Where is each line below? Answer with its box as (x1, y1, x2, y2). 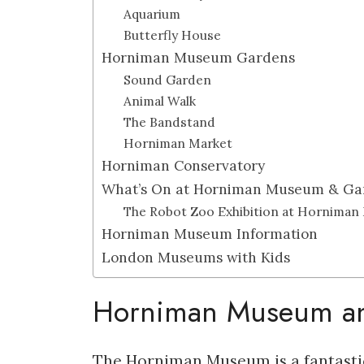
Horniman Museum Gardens (102, 48, 295, 67)
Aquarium (123, 5, 181, 22)
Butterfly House (123, 26, 222, 43)
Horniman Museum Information (102, 224, 318, 243)
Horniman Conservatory (102, 156, 265, 175)
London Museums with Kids (102, 248, 290, 266)
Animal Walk (123, 92, 197, 109)
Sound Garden (123, 71, 212, 88)
